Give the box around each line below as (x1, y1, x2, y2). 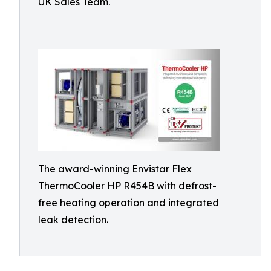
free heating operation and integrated (38, 197, 219, 209)
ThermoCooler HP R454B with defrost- (38, 180, 217, 192)
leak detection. (38, 214, 108, 226)
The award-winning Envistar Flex (38, 163, 192, 175)
